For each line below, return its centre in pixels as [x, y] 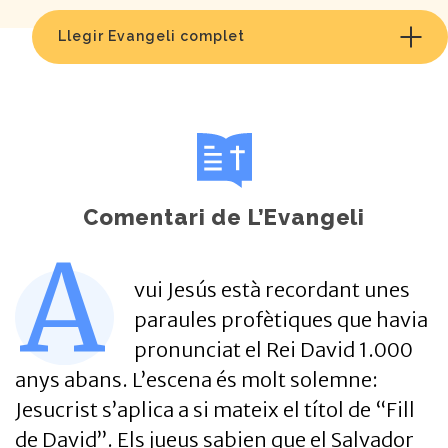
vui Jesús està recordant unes [272, 289]
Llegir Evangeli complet [151, 36]
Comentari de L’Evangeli [224, 216]
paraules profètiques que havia [281, 319]
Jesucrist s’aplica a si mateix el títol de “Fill [215, 409]
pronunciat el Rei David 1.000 [273, 349]
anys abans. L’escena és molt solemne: [196, 379]
